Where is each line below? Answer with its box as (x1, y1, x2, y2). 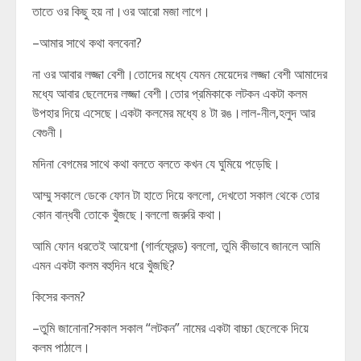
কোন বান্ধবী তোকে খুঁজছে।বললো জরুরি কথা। (32, 205, 223, 223)
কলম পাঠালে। (32, 338, 90, 356)
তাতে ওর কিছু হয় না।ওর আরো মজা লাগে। (32, 2, 210, 20)
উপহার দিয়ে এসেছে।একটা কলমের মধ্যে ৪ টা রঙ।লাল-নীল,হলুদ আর (32, 104, 315, 122)
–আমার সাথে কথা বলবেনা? (32, 34, 142, 52)
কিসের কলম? (32, 288, 85, 305)
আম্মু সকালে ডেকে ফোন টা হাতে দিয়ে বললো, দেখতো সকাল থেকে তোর (32, 186, 319, 204)
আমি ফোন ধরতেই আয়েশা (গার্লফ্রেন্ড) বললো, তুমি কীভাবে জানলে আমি (32, 237, 320, 255)
